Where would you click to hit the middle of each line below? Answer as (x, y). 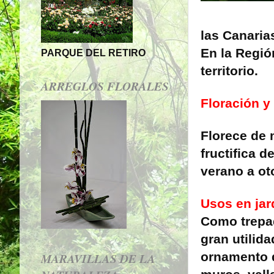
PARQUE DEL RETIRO (93, 53)
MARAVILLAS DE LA (98, 258)
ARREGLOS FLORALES (105, 86)
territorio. (229, 71)
